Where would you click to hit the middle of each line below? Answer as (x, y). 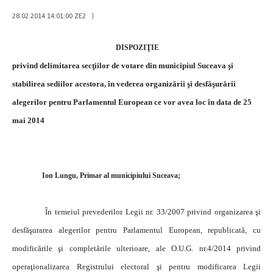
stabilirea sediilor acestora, (59, 83)
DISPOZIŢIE (137, 47)
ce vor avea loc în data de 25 (203, 102)
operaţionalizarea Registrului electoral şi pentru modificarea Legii (136, 266)
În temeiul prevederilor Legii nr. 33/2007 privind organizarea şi (136, 211)
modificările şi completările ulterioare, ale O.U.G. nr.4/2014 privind (136, 248)
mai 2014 (28, 120)
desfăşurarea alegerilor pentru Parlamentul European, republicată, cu (136, 230)
